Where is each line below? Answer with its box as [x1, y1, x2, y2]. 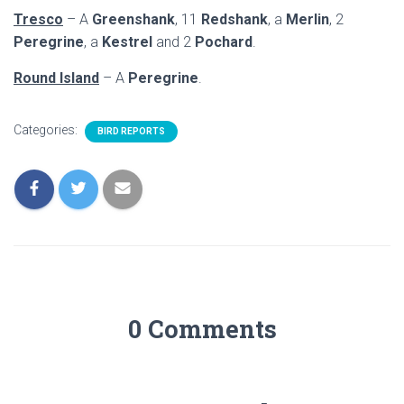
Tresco [14, 11, 63, 28]
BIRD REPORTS [97, 126, 165, 136]
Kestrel [98, 33, 152, 50]
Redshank [201, 11, 268, 28]
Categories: [14, 123, 80, 137]
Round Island [14, 69, 99, 87]
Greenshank [92, 11, 175, 28]
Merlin [282, 11, 329, 28]
